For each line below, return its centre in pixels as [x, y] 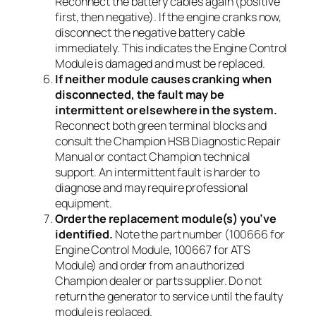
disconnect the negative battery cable [150, 33]
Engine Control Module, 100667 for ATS [153, 250]
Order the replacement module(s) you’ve [166, 219]
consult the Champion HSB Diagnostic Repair [168, 141]
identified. [84, 235]
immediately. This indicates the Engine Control [171, 48]
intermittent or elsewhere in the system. [166, 110]
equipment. [84, 203]
